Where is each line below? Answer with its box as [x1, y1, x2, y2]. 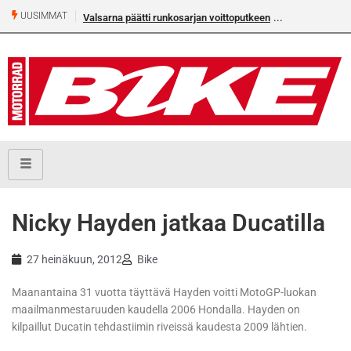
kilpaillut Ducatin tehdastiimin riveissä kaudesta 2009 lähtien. [12, 320, 307, 334]
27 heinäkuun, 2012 [27, 253, 122, 266]
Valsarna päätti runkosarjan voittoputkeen [83, 12, 270, 24]
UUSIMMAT [18, 10, 67, 22]
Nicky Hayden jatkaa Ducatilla [12, 209, 325, 237]
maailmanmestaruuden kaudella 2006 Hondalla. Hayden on [12, 303, 300, 317]
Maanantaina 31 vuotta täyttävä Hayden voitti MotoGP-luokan [12, 286, 317, 299]
